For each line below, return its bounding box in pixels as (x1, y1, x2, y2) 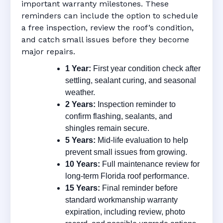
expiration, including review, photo (65, 207, 185, 216)
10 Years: (65, 159, 100, 168)
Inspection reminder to (96, 100, 176, 109)
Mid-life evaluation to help (96, 135, 188, 144)
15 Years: (65, 183, 100, 192)
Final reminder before (100, 183, 178, 192)
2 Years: (65, 100, 96, 109)
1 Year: (65, 64, 91, 73)
